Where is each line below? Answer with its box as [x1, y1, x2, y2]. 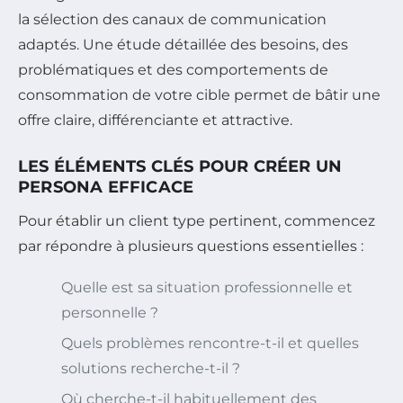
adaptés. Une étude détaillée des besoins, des [18, 35, 348, 53]
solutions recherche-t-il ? [61, 359, 240, 377]
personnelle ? [61, 303, 158, 321]
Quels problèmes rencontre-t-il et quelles [61, 334, 359, 352]
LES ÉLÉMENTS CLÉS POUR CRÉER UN [18, 156, 343, 176]
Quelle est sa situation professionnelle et [61, 278, 353, 296]
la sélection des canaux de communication [18, 10, 327, 28]
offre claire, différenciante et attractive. [18, 111, 292, 129]
